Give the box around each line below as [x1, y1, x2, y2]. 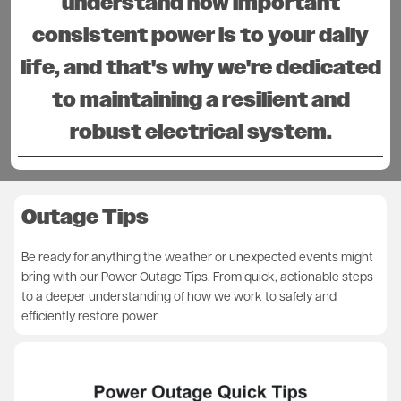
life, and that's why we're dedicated [20, 55, 381, 81]
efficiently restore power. [21, 310, 159, 324]
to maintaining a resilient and [51, 87, 350, 114]
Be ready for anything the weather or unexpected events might [21, 251, 373, 265]
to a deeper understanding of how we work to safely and [21, 290, 337, 304]
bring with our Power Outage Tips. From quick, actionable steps [21, 270, 373, 285]
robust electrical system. [69, 119, 332, 146]
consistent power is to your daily [32, 22, 369, 49]
